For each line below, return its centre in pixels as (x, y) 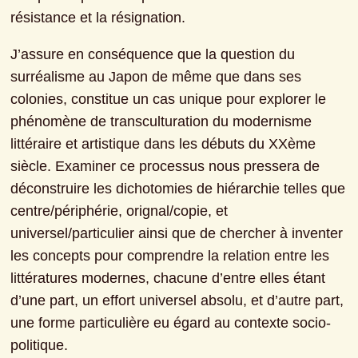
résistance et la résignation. (98, 18)
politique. (40, 346)
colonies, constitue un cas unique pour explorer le (169, 99)
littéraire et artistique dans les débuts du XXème (163, 144)
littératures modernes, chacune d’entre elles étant (168, 278)
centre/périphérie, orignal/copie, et (119, 211)
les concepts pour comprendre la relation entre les (170, 256)
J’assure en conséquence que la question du (153, 55)
